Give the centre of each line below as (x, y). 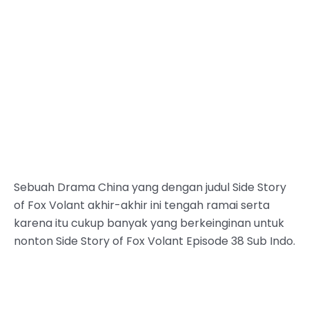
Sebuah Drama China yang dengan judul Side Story (150, 187)
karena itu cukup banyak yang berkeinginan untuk (149, 223)
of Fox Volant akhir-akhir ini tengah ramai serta (142, 205)
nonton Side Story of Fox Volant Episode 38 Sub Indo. (154, 241)
